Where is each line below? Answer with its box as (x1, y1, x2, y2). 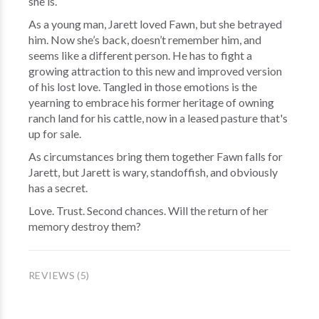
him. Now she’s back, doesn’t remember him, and (28, 33, 261, 46)
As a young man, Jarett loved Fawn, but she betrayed (28, 17, 282, 31)
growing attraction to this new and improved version (28, 64, 282, 78)
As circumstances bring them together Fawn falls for (28, 150, 283, 163)
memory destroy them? (28, 219, 141, 233)
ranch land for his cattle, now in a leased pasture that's (28, 111, 288, 125)
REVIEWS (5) (28, 269, 90, 281)
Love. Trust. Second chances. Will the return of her (28, 204, 268, 217)
